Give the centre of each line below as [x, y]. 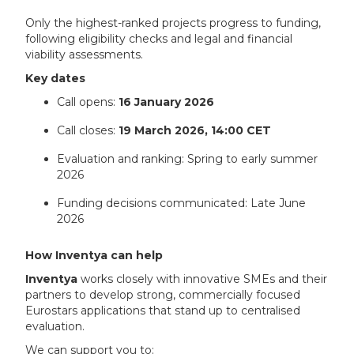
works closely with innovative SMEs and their [203, 279]
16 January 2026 [167, 102]
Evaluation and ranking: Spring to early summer [188, 159]
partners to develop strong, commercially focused [163, 295]
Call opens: [88, 102]
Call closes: [88, 131]
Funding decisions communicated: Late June [182, 203]
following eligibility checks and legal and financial [159, 39]
